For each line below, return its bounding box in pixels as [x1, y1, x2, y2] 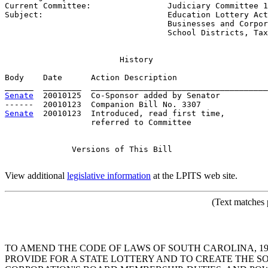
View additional [5, 170, 67, 181]
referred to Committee [5, 117, 191, 127]
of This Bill [110, 144, 172, 154]
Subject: [5, 10, 167, 19]
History [120, 54, 153, 64]
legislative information [67, 170, 151, 181]
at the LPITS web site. [151, 170, 237, 181]
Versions [72, 144, 110, 154]
